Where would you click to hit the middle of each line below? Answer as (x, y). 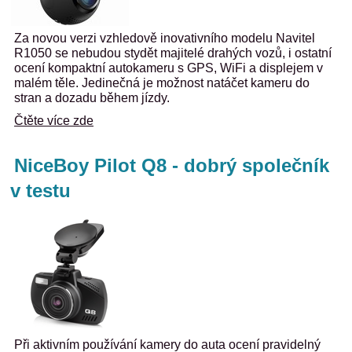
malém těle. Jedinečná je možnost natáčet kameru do (162, 83)
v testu (40, 191)
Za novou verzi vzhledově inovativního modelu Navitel (165, 38)
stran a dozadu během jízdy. (92, 98)
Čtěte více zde (54, 121)
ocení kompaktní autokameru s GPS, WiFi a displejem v (169, 68)
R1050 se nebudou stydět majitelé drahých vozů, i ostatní (173, 53)
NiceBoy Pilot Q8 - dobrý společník (172, 165)
